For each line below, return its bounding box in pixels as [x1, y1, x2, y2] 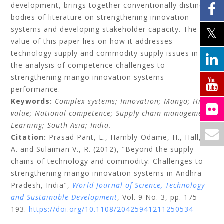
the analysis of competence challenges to [11, 60, 166, 70]
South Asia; [47, 120, 91, 130]
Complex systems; [55, 96, 121, 106]
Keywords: [11, 96, 55, 106]
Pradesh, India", [11, 180, 70, 190]
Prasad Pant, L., [46, 132, 108, 142]
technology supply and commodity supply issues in [11, 48, 199, 58]
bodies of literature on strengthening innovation [11, 12, 190, 22]
